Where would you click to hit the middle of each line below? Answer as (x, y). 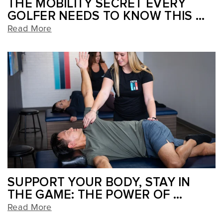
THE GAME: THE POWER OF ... (95, 195)
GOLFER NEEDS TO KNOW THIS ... (106, 16)
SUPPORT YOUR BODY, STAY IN (99, 183)
